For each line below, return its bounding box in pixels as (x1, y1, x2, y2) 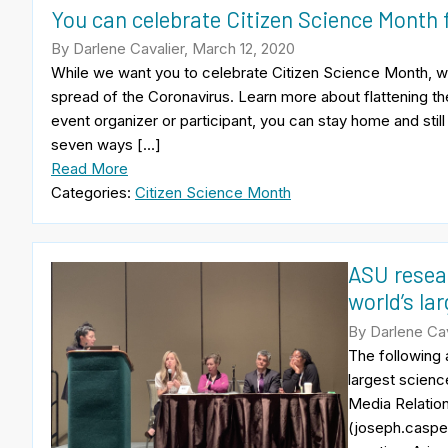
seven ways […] (51, 135, 161, 155)
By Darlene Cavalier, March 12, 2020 (51, 39, 295, 59)
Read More (51, 159, 128, 179)
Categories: (51, 183, 135, 203)
